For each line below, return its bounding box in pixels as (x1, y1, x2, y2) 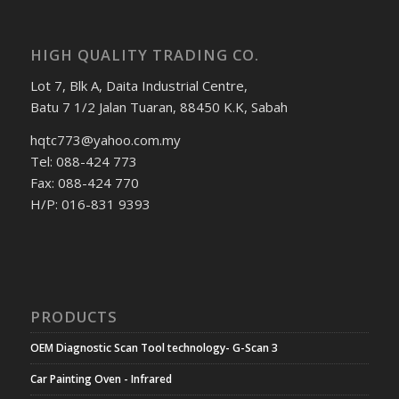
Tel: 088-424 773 (29, 151, 137, 170)
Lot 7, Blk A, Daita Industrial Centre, (29, 76, 248, 94)
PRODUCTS (29, 306, 118, 328)
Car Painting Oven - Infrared (29, 371, 172, 387)
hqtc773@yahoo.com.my (29, 130, 181, 149)
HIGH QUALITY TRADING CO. (29, 45, 259, 66)
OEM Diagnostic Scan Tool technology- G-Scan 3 (29, 340, 278, 356)
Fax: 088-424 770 (29, 173, 139, 191)
